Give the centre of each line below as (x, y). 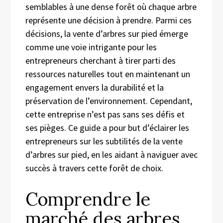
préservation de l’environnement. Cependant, (109, 101)
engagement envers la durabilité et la (95, 87)
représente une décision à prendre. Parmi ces (109, 20)
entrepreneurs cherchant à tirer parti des (101, 60)
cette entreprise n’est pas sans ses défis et (105, 114)
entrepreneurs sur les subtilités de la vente (104, 141)
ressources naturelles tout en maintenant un (108, 74)
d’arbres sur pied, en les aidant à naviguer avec (111, 154)
